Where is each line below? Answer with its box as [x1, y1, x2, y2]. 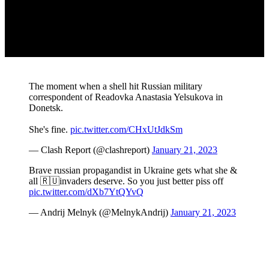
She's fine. [29, 124, 70, 135]
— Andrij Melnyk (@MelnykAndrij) [29, 207, 171, 218]
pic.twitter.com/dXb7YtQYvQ [29, 187, 144, 198]
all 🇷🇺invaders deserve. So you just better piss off [29, 176, 223, 187]
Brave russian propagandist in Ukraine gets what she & [29, 165, 237, 176]
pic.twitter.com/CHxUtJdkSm [70, 124, 183, 135]
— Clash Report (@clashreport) [29, 145, 152, 156]
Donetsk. [29, 103, 63, 113]
